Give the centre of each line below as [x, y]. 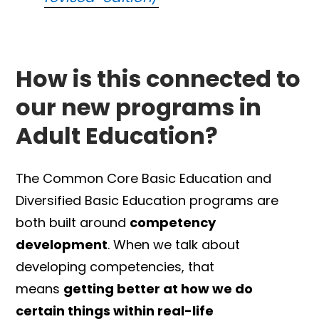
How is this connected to [158, 78]
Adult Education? [117, 135]
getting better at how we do [158, 288]
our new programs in [139, 107]
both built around [73, 222]
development [62, 244]
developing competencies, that [115, 266]
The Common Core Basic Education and [144, 178]
